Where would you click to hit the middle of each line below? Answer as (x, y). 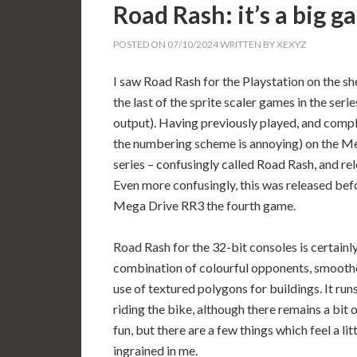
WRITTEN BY (247, 44)
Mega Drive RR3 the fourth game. (204, 205)
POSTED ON (140, 44)
